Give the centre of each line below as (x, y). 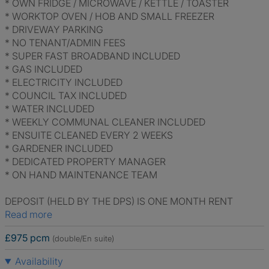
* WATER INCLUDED (50, 109)
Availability (39, 261)
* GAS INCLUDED (44, 69)
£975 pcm (27, 238)
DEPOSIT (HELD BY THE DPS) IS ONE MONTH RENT (119, 201)
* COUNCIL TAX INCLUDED (66, 95)
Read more (32, 214)
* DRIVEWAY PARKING (54, 29)
